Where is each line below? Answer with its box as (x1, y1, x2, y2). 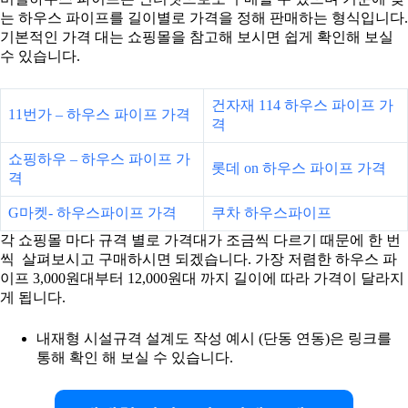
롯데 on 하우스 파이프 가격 (211, 159, 386, 176)
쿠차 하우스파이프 (211, 204, 331, 220)
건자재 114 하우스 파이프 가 (211, 97, 393, 113)
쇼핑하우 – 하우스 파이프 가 (8, 150, 190, 167)
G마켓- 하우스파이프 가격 (8, 204, 180, 220)
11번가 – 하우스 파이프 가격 (8, 106, 190, 122)
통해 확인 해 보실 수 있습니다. (36, 349, 233, 365)
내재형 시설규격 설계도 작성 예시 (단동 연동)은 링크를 (36, 330, 392, 346)
